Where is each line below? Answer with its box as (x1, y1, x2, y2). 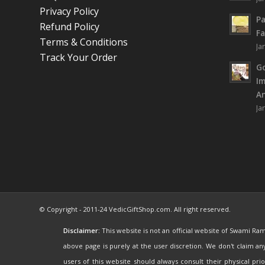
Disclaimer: (63, 225, 100, 235)
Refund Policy (40, 20, 99, 34)
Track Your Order (40, 51, 117, 64)
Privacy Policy (40, 5, 99, 18)
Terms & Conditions (40, 35, 128, 49)
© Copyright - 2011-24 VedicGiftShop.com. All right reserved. (40, 205, 231, 214)
